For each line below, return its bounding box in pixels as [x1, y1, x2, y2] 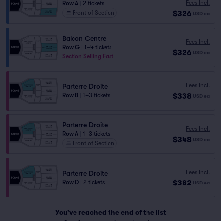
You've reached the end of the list [55, 208, 166, 216]
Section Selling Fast [62, 53, 113, 60]
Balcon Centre [62, 35, 106, 42]
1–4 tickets [84, 44, 111, 51]
